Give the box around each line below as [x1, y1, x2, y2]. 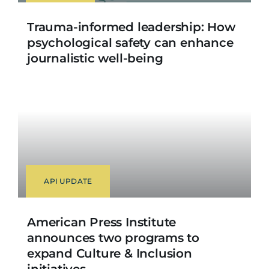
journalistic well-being [26, 51, 163, 66]
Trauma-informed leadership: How [26, 20, 235, 35]
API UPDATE [44, 176, 92, 186]
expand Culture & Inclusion [26, 246, 192, 261]
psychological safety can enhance [26, 35, 234, 50]
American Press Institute [26, 214, 177, 229]
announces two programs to [26, 230, 199, 245]
